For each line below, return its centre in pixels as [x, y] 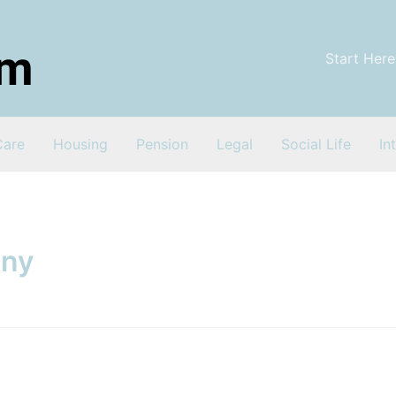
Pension [162, 144]
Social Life [316, 144]
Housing [80, 144]
